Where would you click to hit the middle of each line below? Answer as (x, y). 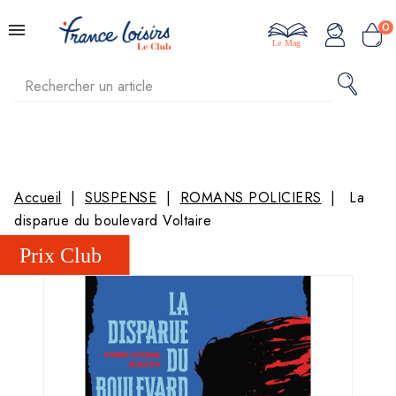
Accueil (38, 198)
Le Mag (286, 43)
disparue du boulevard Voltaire (113, 221)
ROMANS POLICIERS (251, 198)
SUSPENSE (121, 198)
